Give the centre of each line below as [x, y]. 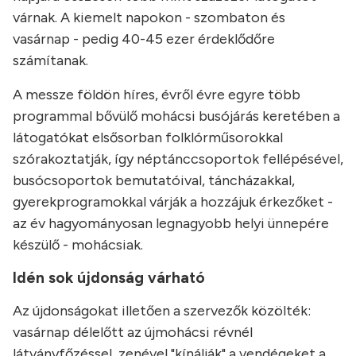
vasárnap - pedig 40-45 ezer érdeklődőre [144, 39]
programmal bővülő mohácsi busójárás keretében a [176, 116]
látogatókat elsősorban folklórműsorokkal [148, 137]
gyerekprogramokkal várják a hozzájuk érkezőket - [173, 202]
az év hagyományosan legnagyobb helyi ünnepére [171, 223]
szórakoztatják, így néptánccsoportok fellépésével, [178, 159]
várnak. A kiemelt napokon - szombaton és [149, 17]
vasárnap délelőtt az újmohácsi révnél [133, 332]
